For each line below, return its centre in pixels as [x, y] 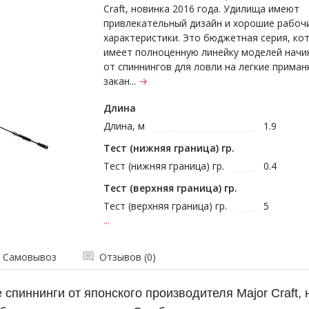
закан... [121, 81]
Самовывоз [29, 257]
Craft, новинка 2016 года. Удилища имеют [201, 9]
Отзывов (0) [127, 257]
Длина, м [124, 126]
